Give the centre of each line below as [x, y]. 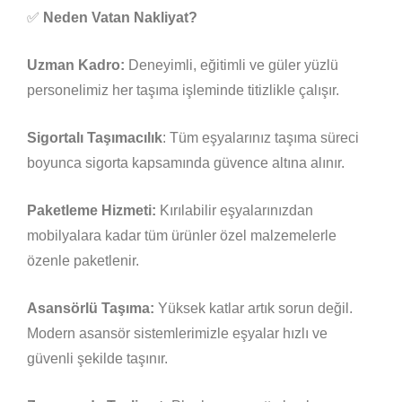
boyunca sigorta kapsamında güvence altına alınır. [186, 162]
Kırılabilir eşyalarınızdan [235, 210]
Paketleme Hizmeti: [92, 210]
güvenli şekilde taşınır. [97, 358]
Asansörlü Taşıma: [91, 308]
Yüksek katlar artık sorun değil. [253, 308]
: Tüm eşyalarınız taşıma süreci [261, 137]
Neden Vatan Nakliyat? [120, 17]
